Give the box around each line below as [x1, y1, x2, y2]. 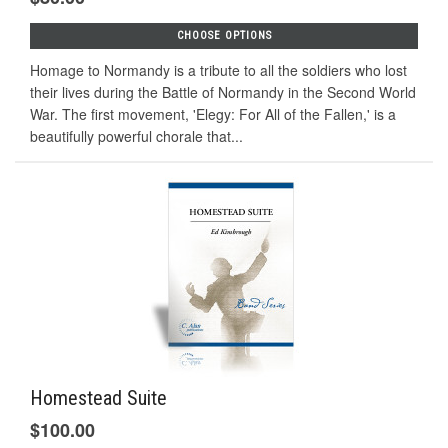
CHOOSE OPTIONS [176, 28, 272, 42]
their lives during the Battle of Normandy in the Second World [30, 81, 416, 102]
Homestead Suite [30, 386, 167, 411]
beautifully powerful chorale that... [30, 125, 243, 146]
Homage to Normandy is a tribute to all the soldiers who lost [30, 59, 407, 80]
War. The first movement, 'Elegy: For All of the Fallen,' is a [30, 103, 396, 124]
